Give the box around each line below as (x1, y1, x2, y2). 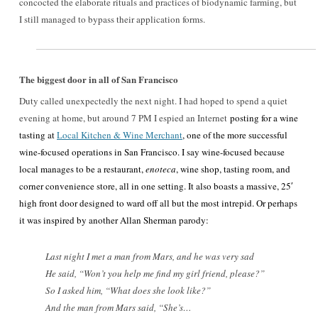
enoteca (146, 163, 176, 175)
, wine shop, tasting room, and (176, 163, 290, 175)
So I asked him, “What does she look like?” (45, 284, 211, 297)
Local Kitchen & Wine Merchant (57, 128, 182, 141)
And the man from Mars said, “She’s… (45, 301, 192, 314)
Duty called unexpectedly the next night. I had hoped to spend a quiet (19, 94, 287, 107)
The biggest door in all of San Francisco (19, 72, 178, 86)
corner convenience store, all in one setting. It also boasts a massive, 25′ (19, 180, 292, 192)
